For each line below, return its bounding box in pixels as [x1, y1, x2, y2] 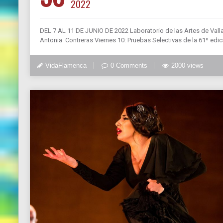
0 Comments [111, 61, 147, 69]
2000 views [171, 61, 204, 69]
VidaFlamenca [45, 61, 87, 69]
